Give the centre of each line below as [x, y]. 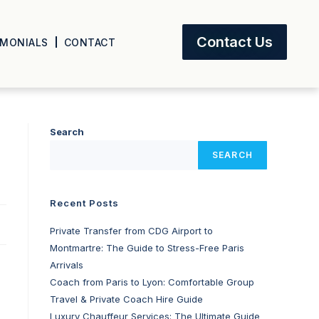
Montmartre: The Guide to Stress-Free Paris [147, 248]
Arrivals [67, 265]
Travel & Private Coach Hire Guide [126, 299]
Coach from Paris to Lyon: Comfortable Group [152, 282]
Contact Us [235, 42]
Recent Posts [84, 203]
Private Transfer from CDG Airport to [131, 231]
